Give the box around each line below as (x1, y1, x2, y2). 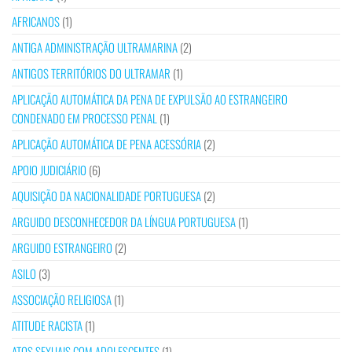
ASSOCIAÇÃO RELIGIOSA (12, 291, 112, 309)
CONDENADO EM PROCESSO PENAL (12, 109, 157, 127)
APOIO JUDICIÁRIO (12, 161, 86, 179)
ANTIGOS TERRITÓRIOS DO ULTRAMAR (12, 64, 170, 82)
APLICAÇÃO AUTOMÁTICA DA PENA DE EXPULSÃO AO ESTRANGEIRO (12, 90, 288, 108)
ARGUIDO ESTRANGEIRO (12, 239, 112, 257)
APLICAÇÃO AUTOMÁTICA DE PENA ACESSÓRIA (12, 135, 201, 153)
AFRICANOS (12, 13, 60, 31)
